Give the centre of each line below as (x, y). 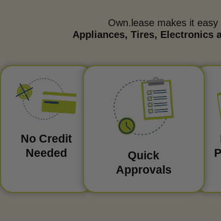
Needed (46, 153)
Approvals (144, 169)
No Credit (46, 138)
